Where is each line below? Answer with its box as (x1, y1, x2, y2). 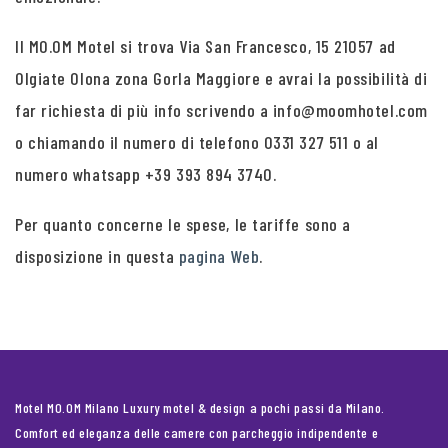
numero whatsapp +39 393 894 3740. (15, 163, 277, 185)
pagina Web (178, 245, 260, 267)
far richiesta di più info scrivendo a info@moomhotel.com (15, 99, 428, 121)
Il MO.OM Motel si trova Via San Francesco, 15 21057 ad (15, 35, 396, 57)
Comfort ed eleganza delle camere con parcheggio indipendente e (15, 424, 379, 441)
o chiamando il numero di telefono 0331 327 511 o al (15, 131, 380, 153)
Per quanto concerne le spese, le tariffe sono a (15, 213, 351, 235)
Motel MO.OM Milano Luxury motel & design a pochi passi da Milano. (15, 399, 385, 416)
